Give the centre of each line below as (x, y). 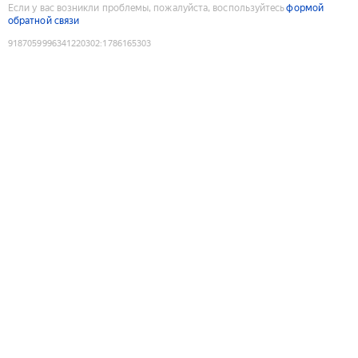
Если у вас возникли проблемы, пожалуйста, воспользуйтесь (147, 8)
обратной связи (44, 20)
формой (305, 8)
